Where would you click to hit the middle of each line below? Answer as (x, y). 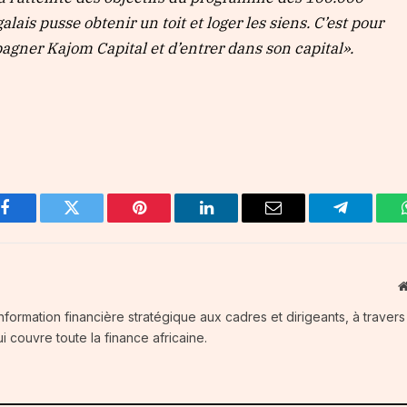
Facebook (35, 221)
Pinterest (166, 221)
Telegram (370, 221)
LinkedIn (235, 221)
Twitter (94, 221)
